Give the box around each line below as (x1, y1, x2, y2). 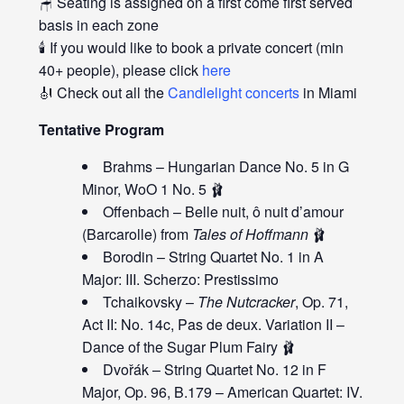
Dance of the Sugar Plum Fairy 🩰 (81, 336, 296, 358)
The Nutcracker (197, 291, 295, 313)
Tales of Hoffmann (191, 224, 308, 245)
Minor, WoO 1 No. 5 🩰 (81, 179, 225, 200)
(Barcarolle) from (81, 224, 192, 245)
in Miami (298, 82, 357, 104)
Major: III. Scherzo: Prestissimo (81, 269, 279, 290)
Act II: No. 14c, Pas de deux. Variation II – (81, 314, 344, 335)
